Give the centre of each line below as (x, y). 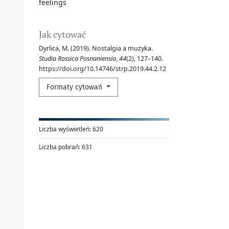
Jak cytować (62, 34)
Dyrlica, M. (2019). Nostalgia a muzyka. (96, 48)
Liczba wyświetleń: (65, 129)
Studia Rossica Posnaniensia (77, 58)
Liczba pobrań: (60, 147)
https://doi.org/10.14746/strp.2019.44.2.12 (102, 68)
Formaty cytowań (75, 87)
